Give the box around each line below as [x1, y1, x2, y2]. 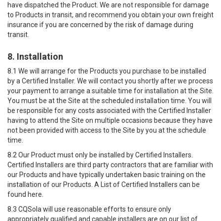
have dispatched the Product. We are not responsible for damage [7, 1, 209, 9]
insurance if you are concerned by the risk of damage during [7, 21, 193, 29]
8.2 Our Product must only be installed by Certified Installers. [7, 151, 193, 159]
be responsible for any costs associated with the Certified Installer [7, 107, 211, 114]
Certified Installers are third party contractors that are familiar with [7, 161, 213, 169]
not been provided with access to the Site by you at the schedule [7, 126, 206, 134]
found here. [7, 190, 43, 198]
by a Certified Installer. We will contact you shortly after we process [7, 77, 213, 85]
